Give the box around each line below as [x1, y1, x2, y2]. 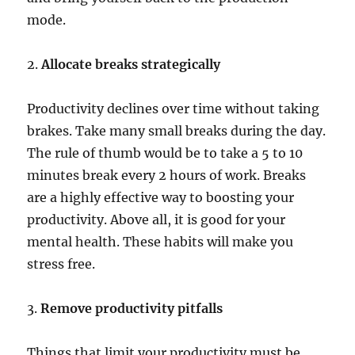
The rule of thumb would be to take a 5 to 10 [27, 145, 303, 162]
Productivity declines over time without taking [27, 101, 320, 117]
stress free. [27, 256, 96, 273]
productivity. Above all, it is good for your [27, 212, 286, 228]
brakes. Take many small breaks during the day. [27, 123, 326, 139]
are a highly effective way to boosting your [27, 189, 295, 206]
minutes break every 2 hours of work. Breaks [27, 167, 307, 184]
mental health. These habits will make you [27, 234, 294, 250]
